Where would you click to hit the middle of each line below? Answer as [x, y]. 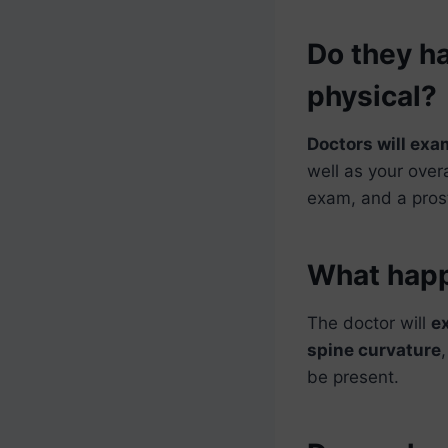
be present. [353, 376]
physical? [372, 95]
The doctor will [369, 322]
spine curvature [374, 349]
